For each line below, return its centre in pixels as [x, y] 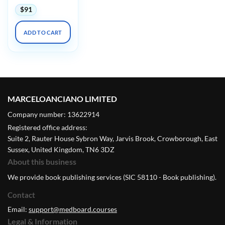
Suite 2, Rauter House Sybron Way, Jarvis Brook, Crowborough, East [113, 138]
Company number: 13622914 [53, 114]
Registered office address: [47, 127]
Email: [18, 209]
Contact [21, 195]
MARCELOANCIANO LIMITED [62, 98]
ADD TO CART [43, 32]
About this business [42, 161]
